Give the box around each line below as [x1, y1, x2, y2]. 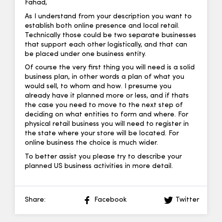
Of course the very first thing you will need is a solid [25, 64, 195, 72]
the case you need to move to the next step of [25, 102, 183, 110]
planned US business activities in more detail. [25, 162, 173, 170]
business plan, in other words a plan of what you [25, 73, 184, 81]
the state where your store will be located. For [25, 130, 179, 138]
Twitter [175, 196, 199, 204]
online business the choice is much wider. [25, 139, 158, 147]
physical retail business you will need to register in [25, 120, 189, 128]
